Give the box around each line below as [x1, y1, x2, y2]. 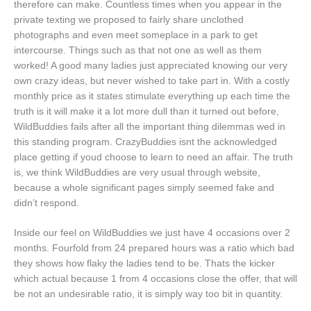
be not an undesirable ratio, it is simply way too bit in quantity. [14, 289, 283, 300]
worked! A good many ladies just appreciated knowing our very [14, 60, 287, 71]
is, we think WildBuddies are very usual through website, [14, 167, 260, 178]
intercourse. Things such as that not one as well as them [14, 44, 262, 56]
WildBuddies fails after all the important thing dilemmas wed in [14, 121, 285, 132]
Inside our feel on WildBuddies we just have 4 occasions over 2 [14, 228, 290, 239]
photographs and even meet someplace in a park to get [14, 29, 258, 40]
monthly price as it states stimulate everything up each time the [14, 90, 290, 101]
